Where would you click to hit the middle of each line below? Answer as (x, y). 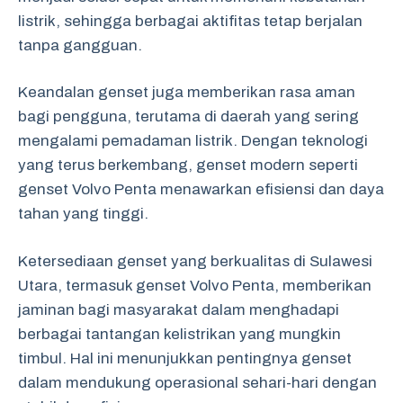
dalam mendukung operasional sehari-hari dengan (197, 382)
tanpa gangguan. (80, 45)
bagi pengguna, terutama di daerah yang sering (188, 116)
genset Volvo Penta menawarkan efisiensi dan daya (201, 189)
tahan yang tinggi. (83, 214)
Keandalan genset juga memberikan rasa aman (187, 92)
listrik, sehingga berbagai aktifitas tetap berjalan (190, 21)
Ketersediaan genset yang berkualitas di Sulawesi (195, 261)
